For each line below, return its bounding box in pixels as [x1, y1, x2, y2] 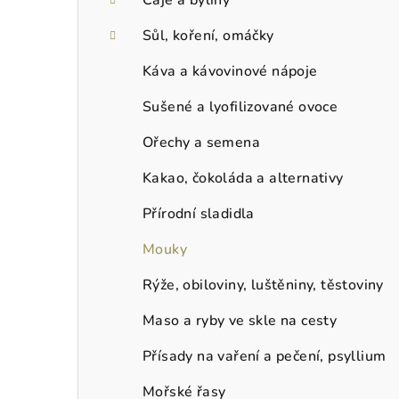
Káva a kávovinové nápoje [142, 61, 318, 81]
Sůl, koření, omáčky [142, 25, 274, 45]
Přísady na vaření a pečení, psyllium [142, 346, 387, 366]
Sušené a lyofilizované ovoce [142, 96, 338, 117]
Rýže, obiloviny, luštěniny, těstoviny [142, 274, 384, 295]
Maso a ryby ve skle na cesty [142, 310, 338, 330]
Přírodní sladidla [142, 203, 255, 224]
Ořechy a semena [142, 132, 260, 152]
